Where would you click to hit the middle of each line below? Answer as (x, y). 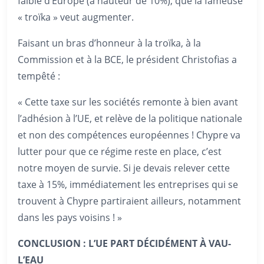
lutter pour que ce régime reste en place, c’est (120, 151)
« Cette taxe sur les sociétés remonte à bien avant (128, 102)
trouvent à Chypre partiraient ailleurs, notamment (129, 201)
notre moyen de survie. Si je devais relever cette (124, 168)
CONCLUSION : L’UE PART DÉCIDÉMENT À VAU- (124, 243)
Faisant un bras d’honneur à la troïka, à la (109, 43)
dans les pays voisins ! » (70, 217)
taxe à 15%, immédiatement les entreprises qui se (128, 184)
